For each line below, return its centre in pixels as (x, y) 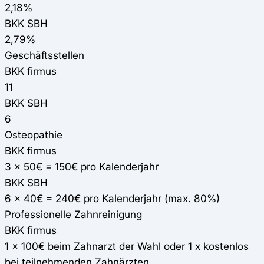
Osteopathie (34, 135)
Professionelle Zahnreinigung (73, 214)
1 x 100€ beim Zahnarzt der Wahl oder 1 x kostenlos (127, 246)
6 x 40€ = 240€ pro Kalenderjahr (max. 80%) (112, 199)
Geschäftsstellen (44, 55)
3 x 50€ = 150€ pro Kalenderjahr (82, 167)
